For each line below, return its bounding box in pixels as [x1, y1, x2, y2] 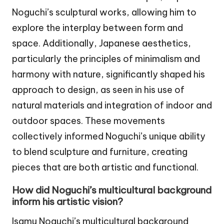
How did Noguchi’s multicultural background [12, 183, 211, 196]
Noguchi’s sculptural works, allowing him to [12, 6, 196, 18]
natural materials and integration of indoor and [12, 99, 212, 111]
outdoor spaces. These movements [12, 114, 165, 126]
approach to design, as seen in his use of [12, 83, 184, 95]
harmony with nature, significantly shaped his [12, 68, 205, 80]
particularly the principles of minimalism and [12, 52, 200, 64]
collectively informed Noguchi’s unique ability [12, 130, 205, 142]
